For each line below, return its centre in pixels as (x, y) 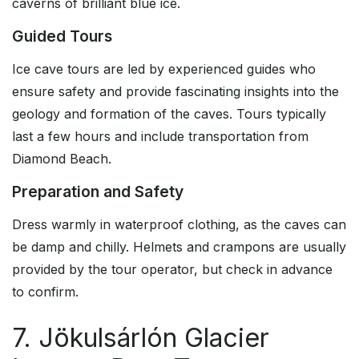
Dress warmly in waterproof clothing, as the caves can (179, 225)
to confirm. (45, 292)
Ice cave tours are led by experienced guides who (164, 69)
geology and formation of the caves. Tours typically (169, 114)
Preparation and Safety (98, 192)
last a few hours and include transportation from (160, 137)
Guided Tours (62, 36)
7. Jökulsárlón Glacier (141, 338)
